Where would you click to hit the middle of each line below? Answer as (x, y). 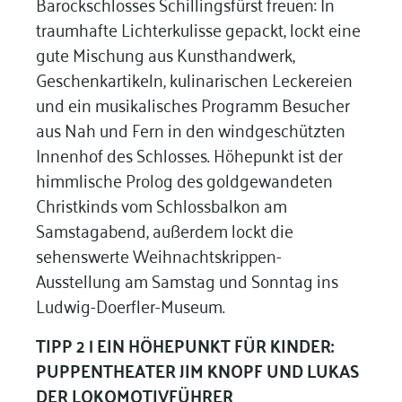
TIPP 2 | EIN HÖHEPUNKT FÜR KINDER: (184, 344)
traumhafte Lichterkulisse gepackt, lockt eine (198, 28)
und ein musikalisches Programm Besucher (192, 103)
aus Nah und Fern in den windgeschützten (190, 128)
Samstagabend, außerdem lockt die (164, 229)
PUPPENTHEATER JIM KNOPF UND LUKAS (197, 369)
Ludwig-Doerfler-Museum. (132, 304)
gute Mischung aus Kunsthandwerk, (165, 53)
